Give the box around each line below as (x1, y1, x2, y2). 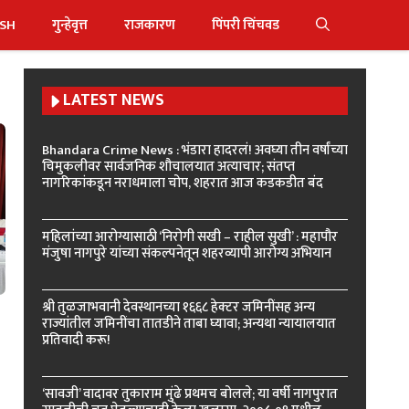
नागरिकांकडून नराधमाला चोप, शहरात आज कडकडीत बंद (42, 172, 323, 194)
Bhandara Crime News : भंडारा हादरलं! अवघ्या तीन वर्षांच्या (42, 139, 348, 162)
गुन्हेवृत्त (52, 14, 88, 37)
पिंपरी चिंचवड (212, 14, 279, 37)
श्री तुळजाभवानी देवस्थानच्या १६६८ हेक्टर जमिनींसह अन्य (42, 296, 315, 319)
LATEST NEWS (63, 87, 164, 114)
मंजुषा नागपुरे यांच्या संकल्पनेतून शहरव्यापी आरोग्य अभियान (42, 242, 331, 265)
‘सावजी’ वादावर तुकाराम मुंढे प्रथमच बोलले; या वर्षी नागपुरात (42, 383, 338, 405)
